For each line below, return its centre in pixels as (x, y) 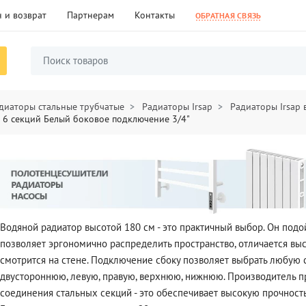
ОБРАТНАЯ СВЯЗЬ (228, 15)
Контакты (155, 15)
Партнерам (91, 15)
